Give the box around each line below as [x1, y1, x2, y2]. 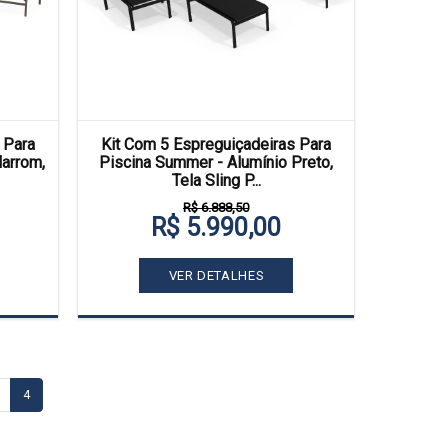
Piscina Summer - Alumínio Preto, [99, 153, 333, 172]
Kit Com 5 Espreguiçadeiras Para [101, 135, 331, 154]
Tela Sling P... [171, 171, 261, 190]
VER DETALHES [168, 267, 265, 283]
